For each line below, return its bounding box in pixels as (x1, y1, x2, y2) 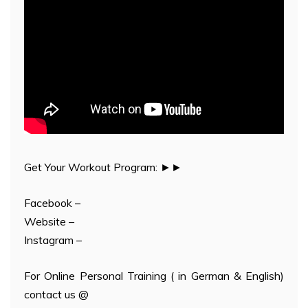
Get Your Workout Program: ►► (24, 160, 182, 175)
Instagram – (24, 233, 82, 247)
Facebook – (24, 196, 80, 210)
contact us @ (24, 287, 89, 302)
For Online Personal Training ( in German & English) (24, 269, 284, 283)
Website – (24, 214, 74, 229)
